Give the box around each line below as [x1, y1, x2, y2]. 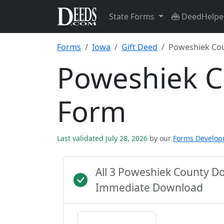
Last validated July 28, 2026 [57, 133, 149, 143]
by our [149, 133, 171, 143]
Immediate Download [95, 180, 203, 194]
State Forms [109, 11, 156, 22]
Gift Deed [121, 41, 157, 52]
